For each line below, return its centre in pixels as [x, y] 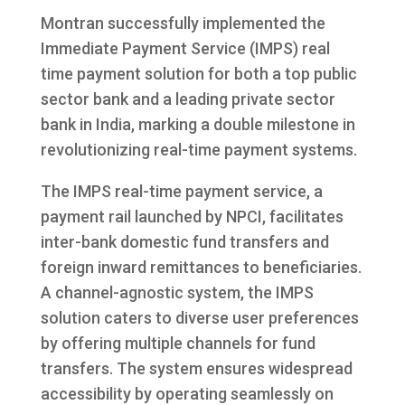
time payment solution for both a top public [198, 74]
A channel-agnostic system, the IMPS [177, 293]
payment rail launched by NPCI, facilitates [192, 217]
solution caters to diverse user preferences [199, 318]
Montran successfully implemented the [183, 24]
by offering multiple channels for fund [178, 344]
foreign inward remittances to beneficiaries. [201, 268]
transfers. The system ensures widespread [196, 369]
